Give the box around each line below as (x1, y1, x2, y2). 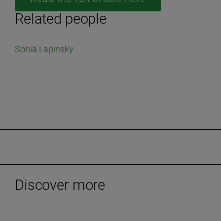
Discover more (15, 177, 106, 193)
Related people (15, 10, 107, 27)
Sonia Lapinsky (15, 44, 74, 54)
